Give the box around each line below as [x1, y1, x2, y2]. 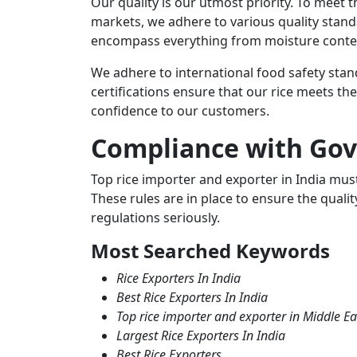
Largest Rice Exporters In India [116, 326, 285, 344]
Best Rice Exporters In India [116, 288, 268, 306]
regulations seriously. [91, 208, 223, 226]
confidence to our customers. [91, 101, 269, 120]
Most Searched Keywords [91, 237, 330, 264]
